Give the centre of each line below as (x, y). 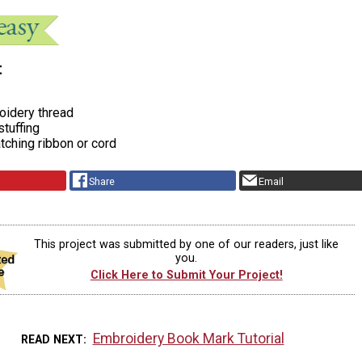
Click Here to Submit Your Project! (186, 276)
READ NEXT (53, 339)
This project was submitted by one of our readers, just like (187, 244)
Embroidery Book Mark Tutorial (188, 338)
